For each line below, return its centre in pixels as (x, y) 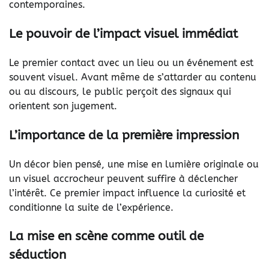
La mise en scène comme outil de (106, 236)
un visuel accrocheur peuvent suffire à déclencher (123, 178)
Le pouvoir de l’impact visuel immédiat (123, 34)
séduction (38, 255)
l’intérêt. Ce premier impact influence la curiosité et (127, 193)
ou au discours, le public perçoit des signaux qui (120, 91)
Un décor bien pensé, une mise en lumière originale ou (134, 164)
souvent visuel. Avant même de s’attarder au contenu (133, 77)
